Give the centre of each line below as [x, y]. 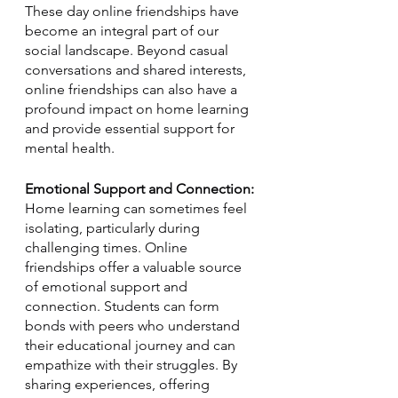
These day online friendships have [134, 11]
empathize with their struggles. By [133, 365]
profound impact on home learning [139, 109]
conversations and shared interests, [137, 70]
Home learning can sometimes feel [138, 208]
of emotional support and [108, 287]
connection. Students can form [124, 306]
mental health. [72, 148]
